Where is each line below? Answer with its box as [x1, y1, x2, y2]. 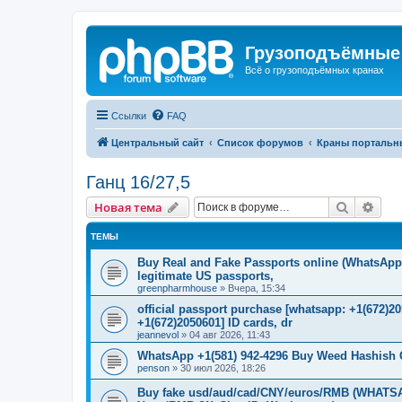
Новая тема [94, 198, 162, 215]
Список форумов [217, 136, 303, 148]
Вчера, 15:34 [228, 282, 285, 293]
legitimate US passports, [137, 268, 274, 283]
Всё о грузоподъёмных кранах [245, 65, 384, 75]
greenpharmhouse [137, 282, 217, 293]
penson [137, 362, 170, 373]
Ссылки [111, 109, 146, 121]
